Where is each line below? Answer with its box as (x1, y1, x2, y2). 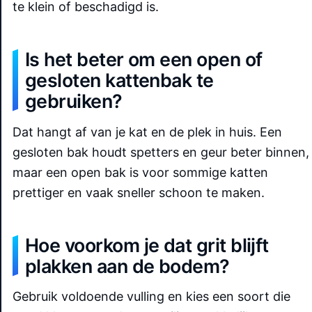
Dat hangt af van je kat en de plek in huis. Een (13, 124, 282, 139)
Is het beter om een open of (25, 48, 263, 71)
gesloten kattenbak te (25, 69, 214, 92)
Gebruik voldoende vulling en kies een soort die (13, 289, 290, 304)
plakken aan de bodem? (25, 254, 230, 277)
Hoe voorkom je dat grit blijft (25, 233, 269, 256)
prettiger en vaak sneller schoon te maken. (13, 185, 265, 200)
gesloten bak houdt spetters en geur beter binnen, (13, 144, 309, 159)
